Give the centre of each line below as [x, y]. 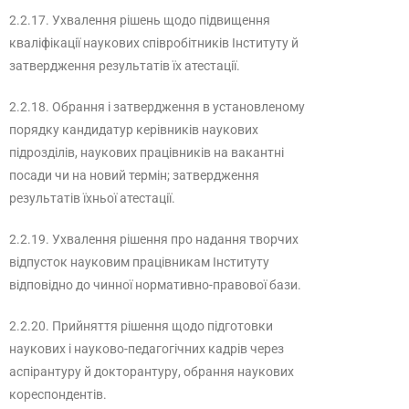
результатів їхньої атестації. [92, 198]
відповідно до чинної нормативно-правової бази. [155, 285]
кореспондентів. [58, 394]
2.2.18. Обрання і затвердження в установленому [157, 107]
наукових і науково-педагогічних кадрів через [147, 349]
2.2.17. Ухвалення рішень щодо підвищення [140, 20]
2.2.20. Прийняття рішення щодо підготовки [141, 326]
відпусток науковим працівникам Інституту [139, 262]
